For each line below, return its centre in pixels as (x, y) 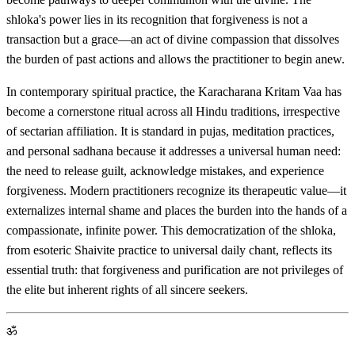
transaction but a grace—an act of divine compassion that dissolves (173, 39)
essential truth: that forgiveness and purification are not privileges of (175, 269)
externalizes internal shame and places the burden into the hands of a (177, 210)
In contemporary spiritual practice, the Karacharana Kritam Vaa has (174, 91)
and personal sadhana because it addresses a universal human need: (174, 151)
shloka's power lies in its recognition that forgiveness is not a (157, 19)
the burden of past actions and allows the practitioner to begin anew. (176, 59)
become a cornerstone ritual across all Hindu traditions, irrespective (173, 111)
